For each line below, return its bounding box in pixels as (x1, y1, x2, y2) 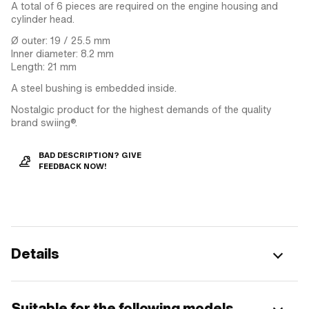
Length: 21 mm (11, 59, 77, 74)
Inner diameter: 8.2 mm (11, 46, 114, 61)
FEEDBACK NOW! (39, 161, 107, 171)
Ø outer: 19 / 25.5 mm (11, 33, 110, 48)
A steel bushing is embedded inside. (11, 81, 177, 95)
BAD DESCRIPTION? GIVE (39, 150, 141, 160)
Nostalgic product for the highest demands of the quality (11, 102, 272, 117)
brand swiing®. (11, 115, 77, 130)
